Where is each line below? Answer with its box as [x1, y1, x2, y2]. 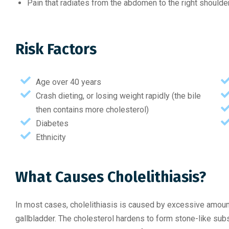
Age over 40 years [36, 77, 101, 87]
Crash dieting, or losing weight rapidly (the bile [36, 91, 201, 101]
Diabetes [36, 119, 68, 128]
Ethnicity [36, 132, 66, 142]
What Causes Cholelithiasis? [15, 168, 206, 186]
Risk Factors [15, 40, 97, 58]
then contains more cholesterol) [36, 105, 149, 114]
